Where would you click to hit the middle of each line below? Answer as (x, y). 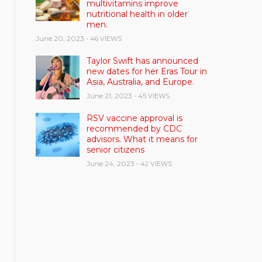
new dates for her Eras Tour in (147, 72)
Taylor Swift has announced (143, 61)
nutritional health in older (137, 14)
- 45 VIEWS (152, 96)
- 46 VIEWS (104, 39)
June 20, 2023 (60, 39)
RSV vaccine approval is (135, 118)
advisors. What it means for (142, 139)
